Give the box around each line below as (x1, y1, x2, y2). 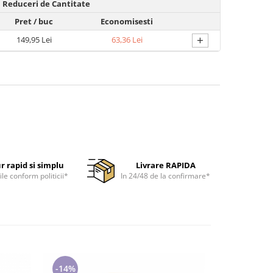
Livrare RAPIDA (135, 160, 196, 171)
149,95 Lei (16, 34, 52, 45)
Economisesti (101, 16, 153, 27)
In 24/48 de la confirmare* (121, 171, 210, 181)
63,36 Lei (111, 34, 143, 45)
